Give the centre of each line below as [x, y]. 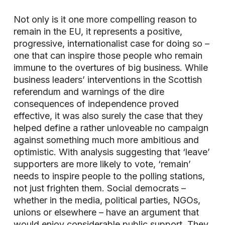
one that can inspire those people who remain [108, 55]
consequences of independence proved [96, 103]
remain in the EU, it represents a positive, [98, 31]
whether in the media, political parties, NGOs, [107, 200]
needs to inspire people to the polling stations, [109, 176]
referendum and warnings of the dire [89, 91]
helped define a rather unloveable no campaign [111, 128]
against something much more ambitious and [106, 140]
